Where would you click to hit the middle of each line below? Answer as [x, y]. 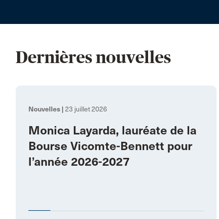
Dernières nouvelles [93, 57]
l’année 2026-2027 [79, 162]
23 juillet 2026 [85, 109]
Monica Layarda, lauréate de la [112, 130]
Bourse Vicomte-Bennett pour [110, 146]
